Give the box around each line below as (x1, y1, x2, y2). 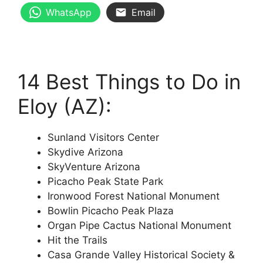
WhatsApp (46, 6, 92, 18)
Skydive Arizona (48, 146, 123, 159)
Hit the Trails (48, 234, 107, 247)
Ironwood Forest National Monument (48, 190, 220, 203)
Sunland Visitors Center (48, 131, 159, 144)
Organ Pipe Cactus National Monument (48, 220, 231, 232)
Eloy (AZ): (18, 94, 112, 119)
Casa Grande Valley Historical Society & (48, 249, 235, 261)
